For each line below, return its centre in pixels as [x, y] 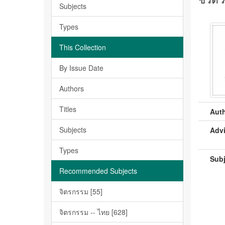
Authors [72, 88]
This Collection [83, 47]
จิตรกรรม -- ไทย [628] [93, 212]
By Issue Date [81, 68]
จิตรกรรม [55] [81, 191]
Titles [68, 109]
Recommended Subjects [98, 171]
